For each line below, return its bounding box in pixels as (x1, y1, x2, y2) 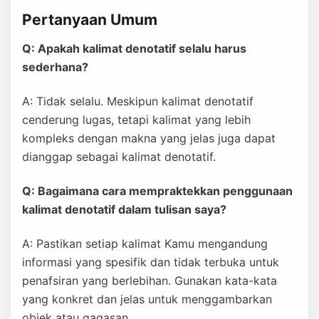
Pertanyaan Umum (22, 11, 157, 28)
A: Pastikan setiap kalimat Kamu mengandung (22, 236, 268, 251)
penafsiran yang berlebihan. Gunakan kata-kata (22, 273, 277, 288)
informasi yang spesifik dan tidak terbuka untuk (22, 255, 279, 269)
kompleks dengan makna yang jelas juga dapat (22, 131, 276, 145)
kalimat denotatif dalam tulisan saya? (22, 202, 226, 216)
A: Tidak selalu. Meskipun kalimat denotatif (22, 94, 253, 108)
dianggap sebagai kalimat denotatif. (22, 150, 216, 164)
